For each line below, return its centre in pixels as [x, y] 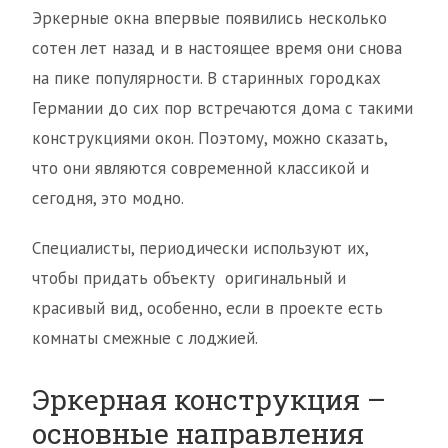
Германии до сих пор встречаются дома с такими [222, 108]
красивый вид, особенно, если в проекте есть [207, 308]
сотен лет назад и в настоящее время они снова [217, 48]
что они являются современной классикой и [200, 168]
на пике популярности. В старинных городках [206, 78]
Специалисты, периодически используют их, [200, 248]
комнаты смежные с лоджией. [145, 338]
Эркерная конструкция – [209, 399]
